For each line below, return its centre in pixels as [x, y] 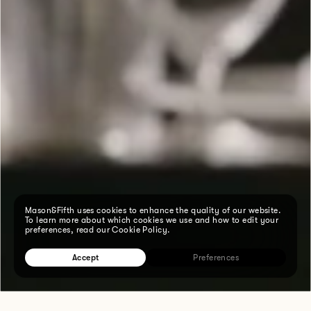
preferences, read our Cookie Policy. [98, 230]
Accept [85, 258]
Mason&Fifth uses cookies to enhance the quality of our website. [153, 210]
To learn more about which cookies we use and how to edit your [152, 220]
